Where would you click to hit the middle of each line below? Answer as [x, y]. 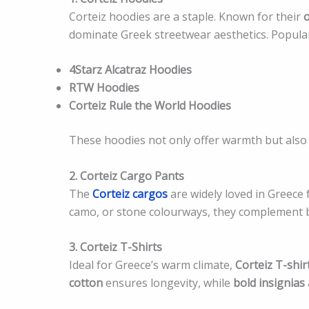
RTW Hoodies [104, 88]
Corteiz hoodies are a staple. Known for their [186, 16]
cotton [86, 283]
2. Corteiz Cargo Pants [127, 176]
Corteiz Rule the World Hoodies [150, 106]
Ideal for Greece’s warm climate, [152, 265]
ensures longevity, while [168, 283]
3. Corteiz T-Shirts [116, 247]
